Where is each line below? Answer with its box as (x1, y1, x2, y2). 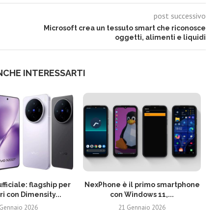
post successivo (153, 10, 206, 21)
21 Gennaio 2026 (118, 203, 165, 212)
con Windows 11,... (110, 190, 174, 198)
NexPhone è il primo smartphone (84, 180, 200, 189)
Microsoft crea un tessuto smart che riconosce (43, 24, 206, 32)
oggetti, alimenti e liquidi (114, 33, 206, 41)
